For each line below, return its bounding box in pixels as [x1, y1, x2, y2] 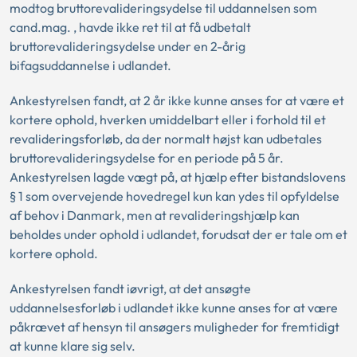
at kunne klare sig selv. [10, 338, 135, 354]
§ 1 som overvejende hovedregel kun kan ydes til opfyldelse [10, 188, 339, 204]
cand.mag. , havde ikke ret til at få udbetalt [10, 19, 251, 35]
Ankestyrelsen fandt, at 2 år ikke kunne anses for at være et [10, 92, 344, 108]
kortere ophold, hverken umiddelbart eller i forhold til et [10, 112, 326, 127]
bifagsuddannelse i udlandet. [10, 57, 171, 73]
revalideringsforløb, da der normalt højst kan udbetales [10, 131, 322, 147]
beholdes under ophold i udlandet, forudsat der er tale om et [10, 226, 347, 242]
